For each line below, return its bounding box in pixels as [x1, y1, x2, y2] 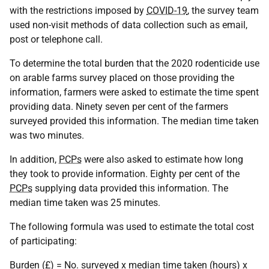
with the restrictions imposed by [10, 5, 147, 16]
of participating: [10, 235, 77, 247]
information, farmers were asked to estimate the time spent [10, 86, 259, 98]
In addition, [10, 154, 59, 165]
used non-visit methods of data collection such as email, [10, 19, 247, 31]
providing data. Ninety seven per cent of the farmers [10, 101, 228, 112]
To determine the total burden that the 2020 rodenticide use [10, 58, 259, 69]
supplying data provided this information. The [32, 183, 228, 194]
